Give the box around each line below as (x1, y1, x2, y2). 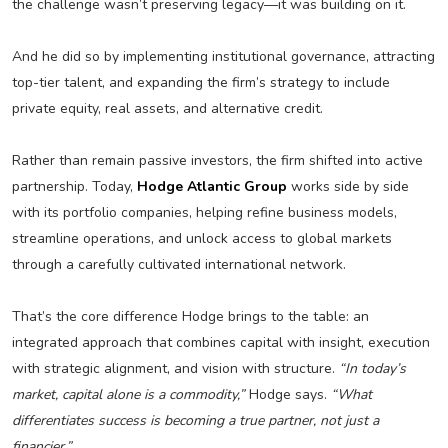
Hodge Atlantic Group (136, 176, 287, 196)
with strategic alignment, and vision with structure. (11, 358, 339, 378)
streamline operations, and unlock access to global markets (11, 228, 392, 248)
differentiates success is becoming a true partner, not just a (11, 410, 379, 430)
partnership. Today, (11, 176, 137, 196)
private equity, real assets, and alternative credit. (11, 98, 323, 118)
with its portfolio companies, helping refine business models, (11, 202, 397, 222)
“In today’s (338, 358, 406, 378)
